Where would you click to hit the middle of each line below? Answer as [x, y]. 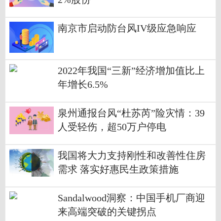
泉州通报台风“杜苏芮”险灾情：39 [131, 113]
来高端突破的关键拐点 [107, 212]
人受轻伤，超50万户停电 [112, 127]
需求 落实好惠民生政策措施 [118, 169]
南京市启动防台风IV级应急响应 [127, 28]
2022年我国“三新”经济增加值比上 [131, 71]
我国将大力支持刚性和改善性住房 [132, 155]
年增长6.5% [83, 84]
